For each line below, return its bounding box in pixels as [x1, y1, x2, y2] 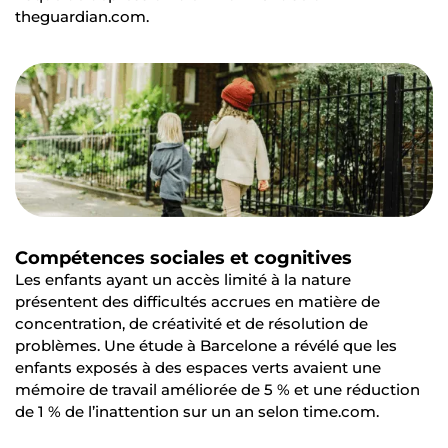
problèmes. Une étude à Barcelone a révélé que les [15, 335, 397, 355]
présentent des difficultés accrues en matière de [15, 291, 380, 311]
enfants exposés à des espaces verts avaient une [15, 357, 381, 377]
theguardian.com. [15, 7, 149, 27]
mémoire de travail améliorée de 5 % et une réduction [15, 379, 420, 399]
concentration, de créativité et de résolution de [15, 313, 368, 333]
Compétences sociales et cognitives [15, 246, 352, 269]
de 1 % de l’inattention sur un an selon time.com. [15, 401, 379, 421]
